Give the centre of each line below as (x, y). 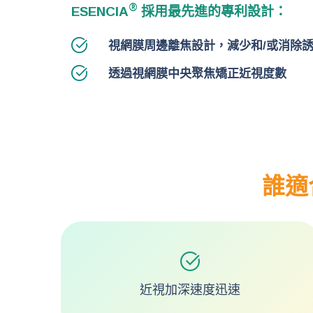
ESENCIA (100, 12)
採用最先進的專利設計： (212, 12)
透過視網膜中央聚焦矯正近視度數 (197, 74)
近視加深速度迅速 (190, 290)
